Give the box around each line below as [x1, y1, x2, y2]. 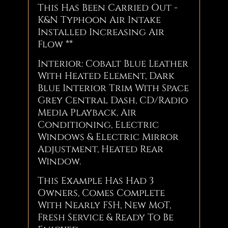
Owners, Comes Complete [38, 186, 165, 199]
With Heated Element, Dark [38, 69, 175, 82]
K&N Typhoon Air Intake [38, 13, 161, 26]
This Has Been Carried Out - [38, 1, 178, 14]
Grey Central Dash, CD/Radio [38, 94, 188, 107]
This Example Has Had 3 [38, 174, 154, 187]
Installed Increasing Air [38, 25, 165, 39]
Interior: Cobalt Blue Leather [38, 57, 189, 70]
